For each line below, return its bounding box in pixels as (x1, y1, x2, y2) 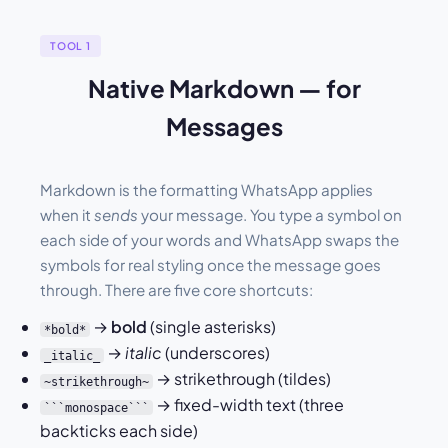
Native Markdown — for (87, 73, 361, 104)
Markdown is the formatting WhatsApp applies (40, 180, 373, 200)
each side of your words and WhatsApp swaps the (40, 230, 399, 250)
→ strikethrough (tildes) (153, 368, 332, 390)
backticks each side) (40, 420, 198, 442)
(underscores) (162, 342, 271, 364)
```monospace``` (44, 400, 150, 415)
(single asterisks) (147, 316, 277, 338)
